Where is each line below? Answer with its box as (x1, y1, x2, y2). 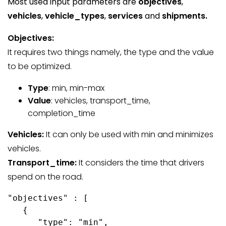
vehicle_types (45, 10, 104, 22)
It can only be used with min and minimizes (46, 129, 213, 140)
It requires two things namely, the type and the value (8, 46, 214, 58)
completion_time (28, 107, 95, 119)
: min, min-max (48, 82, 104, 94)
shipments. (162, 10, 207, 22)
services (108, 10, 143, 22)
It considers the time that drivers (79, 157, 204, 168)
